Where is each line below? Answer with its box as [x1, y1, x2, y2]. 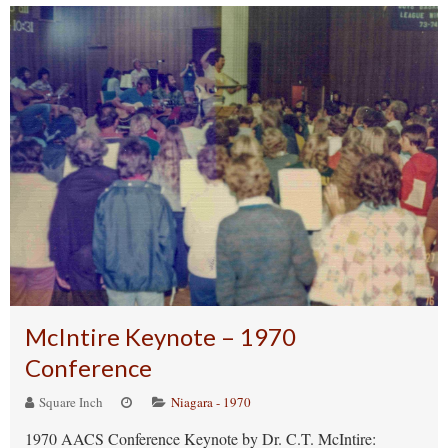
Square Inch [36, 393, 103, 411]
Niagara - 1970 [171, 393, 251, 411]
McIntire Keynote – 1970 [25, 322, 296, 351]
